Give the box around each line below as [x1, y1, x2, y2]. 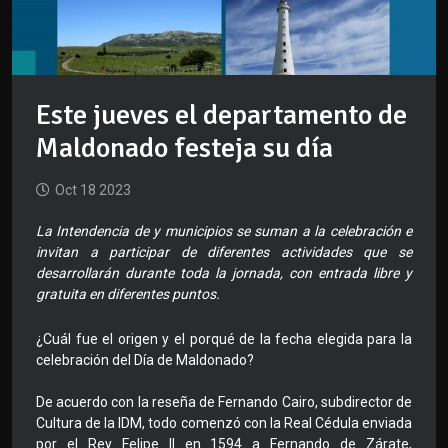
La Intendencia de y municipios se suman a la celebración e [36, 223, 412, 240]
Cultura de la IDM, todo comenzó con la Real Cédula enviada [36, 415, 412, 432]
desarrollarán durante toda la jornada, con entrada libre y [36, 265, 412, 282]
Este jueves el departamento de [36, 98, 407, 133]
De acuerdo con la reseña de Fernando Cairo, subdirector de [36, 394, 412, 411]
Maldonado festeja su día [36, 131, 333, 166]
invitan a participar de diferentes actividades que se [36, 244, 412, 261]
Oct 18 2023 [55, 182, 131, 199]
